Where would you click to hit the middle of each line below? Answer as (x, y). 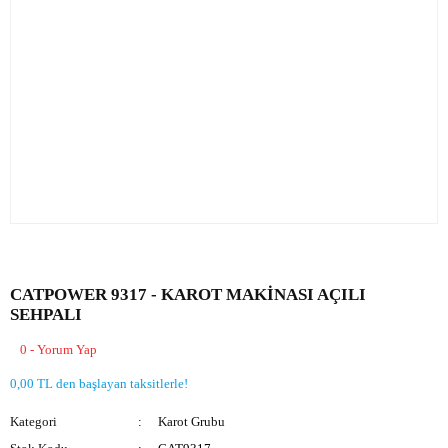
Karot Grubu (192, 421)
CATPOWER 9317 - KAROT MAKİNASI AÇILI (188, 294)
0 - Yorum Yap (58, 349)
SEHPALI (46, 314)
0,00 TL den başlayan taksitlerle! (99, 383)
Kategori (33, 421)
